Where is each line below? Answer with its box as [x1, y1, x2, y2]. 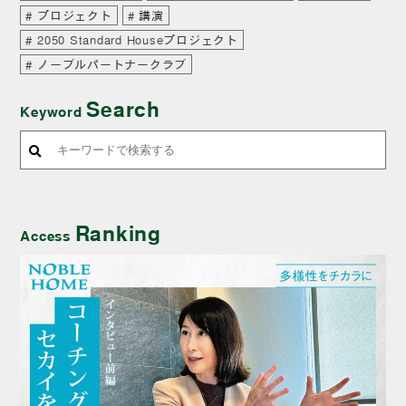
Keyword [20, 101, 87, 120]
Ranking [74, 217, 161, 245]
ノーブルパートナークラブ [37, 56, 188, 71]
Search [86, 93, 160, 121]
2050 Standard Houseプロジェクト [37, 32, 238, 46]
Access [20, 225, 75, 244]
